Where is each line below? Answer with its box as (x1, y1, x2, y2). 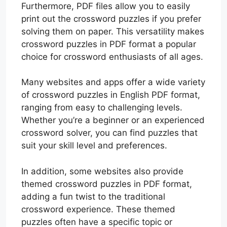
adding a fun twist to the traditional (21, 191, 165, 202)
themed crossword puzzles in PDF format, (21, 178, 192, 189)
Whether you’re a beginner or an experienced (21, 115, 205, 126)
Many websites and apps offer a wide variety (21, 77, 205, 88)
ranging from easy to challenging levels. (21, 102, 182, 113)
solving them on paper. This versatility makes (21, 26, 204, 36)
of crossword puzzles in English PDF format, (21, 90, 200, 100)
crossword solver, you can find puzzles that (21, 128, 198, 138)
